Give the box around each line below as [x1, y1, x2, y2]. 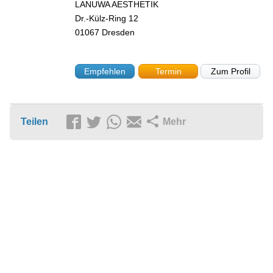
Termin [155, 66, 182, 76]
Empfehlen [84, 66, 126, 76]
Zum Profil [210, 66, 250, 76]
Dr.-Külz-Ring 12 [75, 13, 139, 24]
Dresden [102, 27, 135, 38]
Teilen [21, 116, 48, 127]
